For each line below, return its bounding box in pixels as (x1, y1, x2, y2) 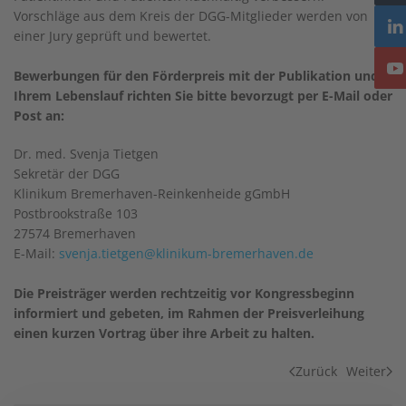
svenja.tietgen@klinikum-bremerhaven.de (59, 244, 314, 262)
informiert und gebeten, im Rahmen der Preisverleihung (14, 304, 364, 322)
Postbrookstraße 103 (14, 204, 138, 222)
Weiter (346, 362, 386, 380)
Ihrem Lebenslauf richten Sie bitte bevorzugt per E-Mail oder (14, 86, 392, 104)
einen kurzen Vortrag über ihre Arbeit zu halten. (14, 324, 314, 342)
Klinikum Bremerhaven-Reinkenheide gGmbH (14, 184, 290, 202)
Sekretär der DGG (14, 164, 120, 182)
